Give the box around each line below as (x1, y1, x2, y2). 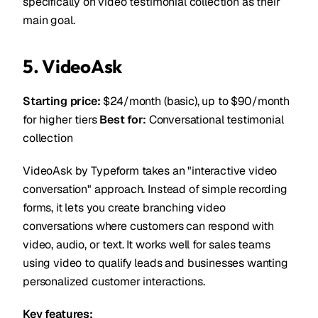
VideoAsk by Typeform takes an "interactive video (23, 163, 278, 178)
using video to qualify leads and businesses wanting (23, 256, 288, 270)
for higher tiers (23, 112, 100, 127)
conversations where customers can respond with (23, 219, 274, 234)
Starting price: (23, 94, 101, 109)
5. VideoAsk (23, 55, 123, 78)
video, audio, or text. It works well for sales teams (23, 237, 270, 252)
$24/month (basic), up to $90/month (100, 94, 290, 109)
